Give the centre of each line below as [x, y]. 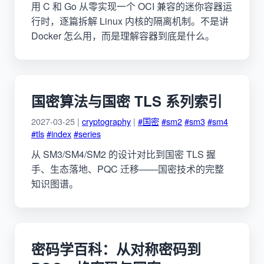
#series [87, 133]
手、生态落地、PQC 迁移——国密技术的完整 [128, 169]
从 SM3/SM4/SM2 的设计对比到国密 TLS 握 [123, 154]
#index [59, 133]
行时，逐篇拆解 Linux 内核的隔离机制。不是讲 [130, 21]
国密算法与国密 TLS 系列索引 [127, 100]
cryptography [106, 121]
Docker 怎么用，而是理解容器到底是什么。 [123, 35]
